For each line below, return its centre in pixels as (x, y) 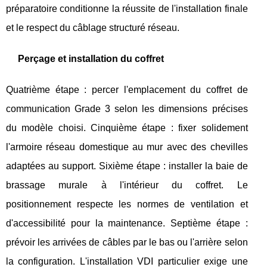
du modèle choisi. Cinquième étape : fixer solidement (127, 128)
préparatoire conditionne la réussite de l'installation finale (127, 9)
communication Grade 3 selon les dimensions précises (127, 109)
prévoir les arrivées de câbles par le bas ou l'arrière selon (127, 242)
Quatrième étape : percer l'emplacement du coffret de (127, 90)
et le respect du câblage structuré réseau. (93, 28)
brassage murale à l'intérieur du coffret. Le (127, 185)
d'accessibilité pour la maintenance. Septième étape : (127, 223)
